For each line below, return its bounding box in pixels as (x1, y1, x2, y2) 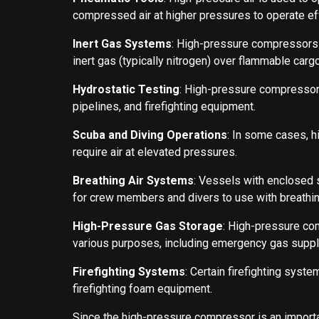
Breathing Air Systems (73, 173, 194, 187)
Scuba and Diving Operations (73, 127, 227, 142)
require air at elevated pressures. (73, 145, 237, 159)
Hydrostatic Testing (73, 82, 179, 96)
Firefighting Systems (73, 264, 185, 278)
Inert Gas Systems (73, 36, 172, 51)
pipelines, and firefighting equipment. (73, 99, 256, 113)
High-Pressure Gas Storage (73, 219, 223, 233)
